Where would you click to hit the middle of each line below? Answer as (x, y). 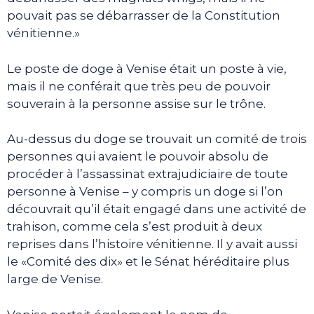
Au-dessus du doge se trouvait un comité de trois (157, 139)
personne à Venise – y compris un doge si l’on (145, 191)
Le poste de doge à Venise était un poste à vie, (147, 68)
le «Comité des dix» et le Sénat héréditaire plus (148, 261)
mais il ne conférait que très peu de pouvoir (139, 86)
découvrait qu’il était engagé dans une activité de (157, 209)
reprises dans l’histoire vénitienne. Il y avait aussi (152, 244)
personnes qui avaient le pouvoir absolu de (138, 156)
